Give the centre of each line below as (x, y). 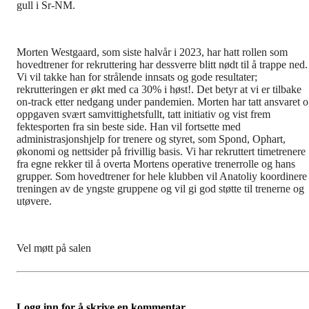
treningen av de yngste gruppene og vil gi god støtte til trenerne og (160, 188)
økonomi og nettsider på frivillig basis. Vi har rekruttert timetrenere (161, 151)
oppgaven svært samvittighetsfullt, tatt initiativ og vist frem (143, 114)
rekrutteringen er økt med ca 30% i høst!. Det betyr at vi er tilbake (159, 89)
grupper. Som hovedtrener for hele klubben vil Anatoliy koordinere (162, 176)
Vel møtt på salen (54, 248)
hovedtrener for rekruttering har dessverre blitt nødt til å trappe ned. (162, 64)
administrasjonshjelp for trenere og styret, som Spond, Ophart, (151, 139)
